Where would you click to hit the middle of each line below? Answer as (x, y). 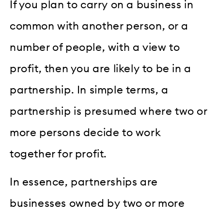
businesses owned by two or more (97, 204)
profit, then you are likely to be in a (101, 69)
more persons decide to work (85, 133)
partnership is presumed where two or (108, 112)
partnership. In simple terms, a (89, 90)
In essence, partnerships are (84, 182)
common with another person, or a (99, 26)
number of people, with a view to (95, 48)
